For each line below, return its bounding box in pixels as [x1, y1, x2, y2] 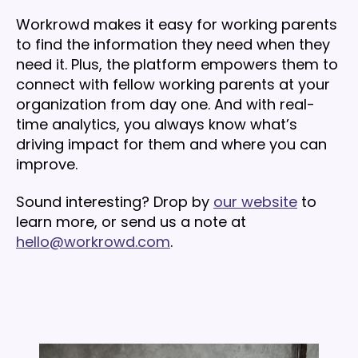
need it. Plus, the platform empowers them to [16, 54, 338, 74]
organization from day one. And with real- [16, 93, 315, 114]
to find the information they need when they [16, 34, 330, 54]
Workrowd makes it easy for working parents [16, 14, 337, 34]
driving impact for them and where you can [16, 133, 327, 154]
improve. [16, 153, 78, 174]
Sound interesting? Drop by [16, 192, 213, 213]
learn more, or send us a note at [16, 212, 246, 233]
